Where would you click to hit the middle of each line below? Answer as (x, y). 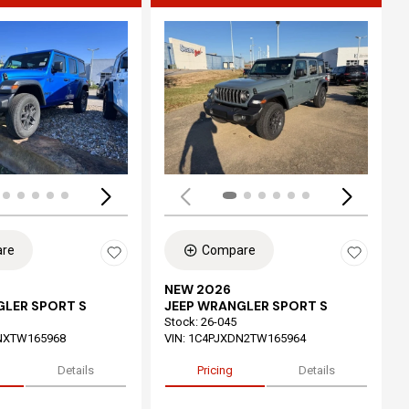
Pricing (215, 370)
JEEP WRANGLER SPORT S (246, 306)
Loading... (246, 97)
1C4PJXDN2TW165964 (246, 338)
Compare (228, 250)
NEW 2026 (197, 289)
